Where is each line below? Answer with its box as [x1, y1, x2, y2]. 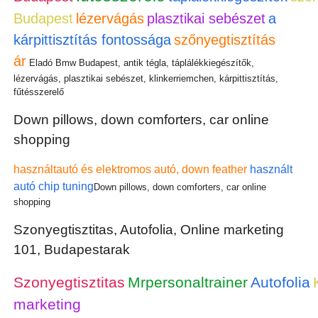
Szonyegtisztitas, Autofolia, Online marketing [13, 221, 285, 237]
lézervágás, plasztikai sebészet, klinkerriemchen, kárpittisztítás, [13, 72, 279, 84]
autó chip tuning [13, 180, 94, 192]
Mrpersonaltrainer [128, 273, 248, 290]
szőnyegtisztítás [174, 31, 276, 48]
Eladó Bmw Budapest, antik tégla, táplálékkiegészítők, [26, 57, 255, 68]
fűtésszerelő [13, 86, 65, 97]
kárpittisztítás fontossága [13, 31, 172, 48]
